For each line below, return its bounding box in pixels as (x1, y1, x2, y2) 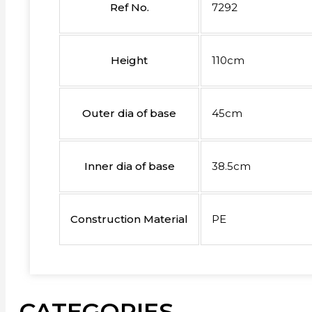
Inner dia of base (84, 159, 175, 173)
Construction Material (70, 212, 188, 226)
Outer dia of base (82, 106, 176, 120)
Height (111, 53, 148, 67)
